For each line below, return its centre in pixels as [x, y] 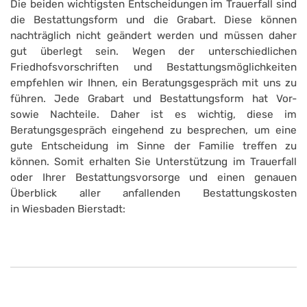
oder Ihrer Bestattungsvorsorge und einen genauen [153, 178]
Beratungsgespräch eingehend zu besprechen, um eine [153, 131]
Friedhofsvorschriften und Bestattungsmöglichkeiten [153, 67]
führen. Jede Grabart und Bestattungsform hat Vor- [153, 99]
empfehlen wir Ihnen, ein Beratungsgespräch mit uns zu [153, 83]
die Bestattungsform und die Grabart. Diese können [153, 20]
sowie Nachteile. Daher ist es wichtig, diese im [153, 115]
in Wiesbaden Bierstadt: [68, 209]
